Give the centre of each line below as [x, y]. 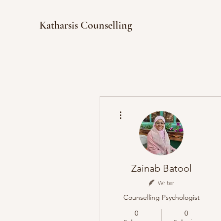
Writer [166, 183]
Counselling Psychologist [161, 197]
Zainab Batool [161, 168]
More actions [140, 108]
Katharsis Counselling [86, 25]
